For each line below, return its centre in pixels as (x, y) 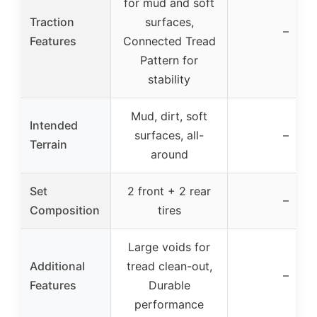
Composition (65, 210)
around (169, 154)
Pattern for (169, 60)
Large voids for (169, 247)
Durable (169, 285)
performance (169, 304)
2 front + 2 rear (169, 191)
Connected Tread (169, 41)
